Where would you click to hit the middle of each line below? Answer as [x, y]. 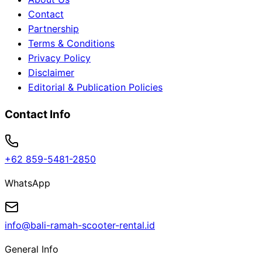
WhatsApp [27, 183]
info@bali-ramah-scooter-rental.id [80, 225]
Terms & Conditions [71, 44]
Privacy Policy [59, 58]
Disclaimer [51, 73]
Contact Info [37, 114]
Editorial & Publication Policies [95, 87]
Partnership [54, 29]
